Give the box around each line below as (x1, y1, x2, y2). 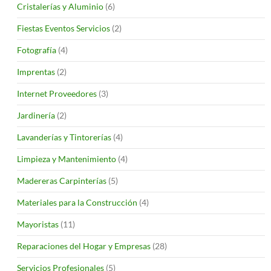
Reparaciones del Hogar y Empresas (17, 240, 151, 251)
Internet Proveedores (17, 88, 97, 99)
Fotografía (17, 44, 56, 55)
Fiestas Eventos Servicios (17, 22, 110, 33)
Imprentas (17, 66, 55, 77)
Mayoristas (17, 218, 59, 229)
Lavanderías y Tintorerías (17, 131, 111, 142)
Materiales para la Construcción (17, 197, 137, 207)
